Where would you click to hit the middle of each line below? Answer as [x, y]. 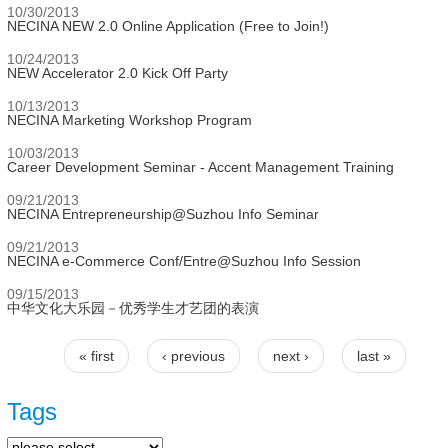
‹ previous [193, 356]
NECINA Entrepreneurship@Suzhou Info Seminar [163, 214]
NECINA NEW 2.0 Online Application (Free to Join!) [168, 26]
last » [373, 356]
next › [290, 356]
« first [96, 356]
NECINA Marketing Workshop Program [129, 120]
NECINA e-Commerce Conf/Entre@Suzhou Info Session [184, 261]
